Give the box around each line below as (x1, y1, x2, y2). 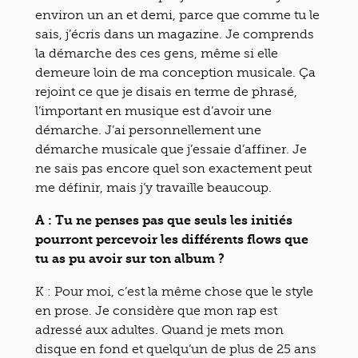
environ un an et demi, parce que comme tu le (35, 6, 320, 22)
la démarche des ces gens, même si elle (35, 45, 278, 61)
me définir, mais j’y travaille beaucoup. (35, 179, 272, 195)
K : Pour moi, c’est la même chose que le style (35, 283, 313, 299)
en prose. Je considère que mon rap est (35, 302, 277, 318)
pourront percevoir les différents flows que (35, 231, 308, 247)
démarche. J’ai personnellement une (35, 121, 261, 137)
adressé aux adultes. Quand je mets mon (35, 321, 284, 337)
